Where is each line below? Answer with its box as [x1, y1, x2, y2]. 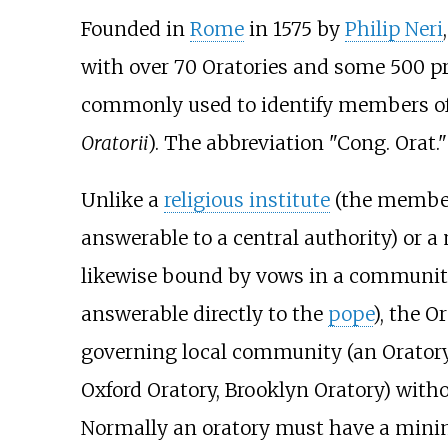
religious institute [163, 187, 330, 212]
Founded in [80, 16, 190, 41]
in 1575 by [243, 16, 345, 41]
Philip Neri [344, 16, 443, 41]
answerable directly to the [80, 301, 328, 326]
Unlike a [80, 187, 164, 212]
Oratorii [80, 130, 148, 155]
